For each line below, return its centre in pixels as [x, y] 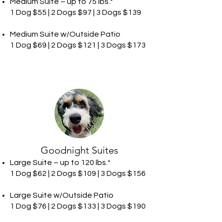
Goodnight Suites [79, 150]
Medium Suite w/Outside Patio [65, 34]
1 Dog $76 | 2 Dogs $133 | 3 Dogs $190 [78, 206]
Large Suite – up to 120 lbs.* [60, 163]
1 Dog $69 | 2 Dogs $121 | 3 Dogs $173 [78, 45]
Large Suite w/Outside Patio [62, 195]
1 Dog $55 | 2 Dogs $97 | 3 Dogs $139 [76, 12]
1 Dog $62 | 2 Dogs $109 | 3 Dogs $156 [78, 173]
